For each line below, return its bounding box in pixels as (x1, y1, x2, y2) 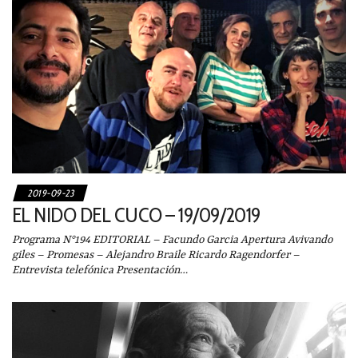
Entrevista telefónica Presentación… (12, 263, 188, 276)
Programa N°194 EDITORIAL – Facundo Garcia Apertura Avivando (12, 233, 332, 246)
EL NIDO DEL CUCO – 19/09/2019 (12, 201, 261, 228)
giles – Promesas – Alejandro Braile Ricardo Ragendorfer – (12, 248, 300, 261)
